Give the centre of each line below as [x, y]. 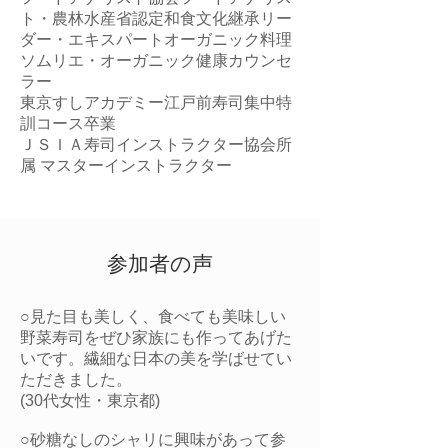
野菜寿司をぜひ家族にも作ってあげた [156, 337]
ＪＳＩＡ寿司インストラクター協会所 [156, 144]
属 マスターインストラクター [126, 165]
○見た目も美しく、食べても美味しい [153, 316]
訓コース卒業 [68, 123]
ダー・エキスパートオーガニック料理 [156, 39]
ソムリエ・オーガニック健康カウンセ [156, 60]
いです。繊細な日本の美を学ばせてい [156, 358]
